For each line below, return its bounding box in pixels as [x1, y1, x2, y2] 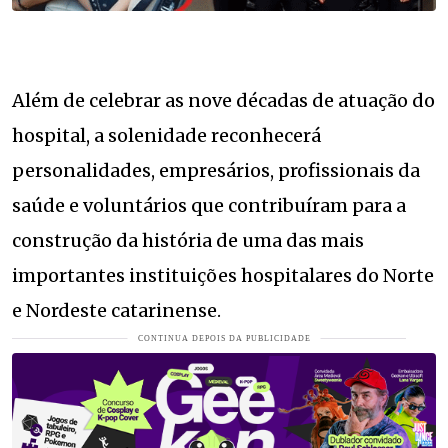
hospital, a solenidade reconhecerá [12, 124, 321, 148]
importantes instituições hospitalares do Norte [12, 264, 434, 288]
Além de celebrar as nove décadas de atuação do [12, 89, 435, 113]
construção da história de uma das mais [12, 229, 364, 253]
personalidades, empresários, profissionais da [12, 159, 420, 183]
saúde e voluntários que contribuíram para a [12, 194, 406, 218]
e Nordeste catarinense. [12, 299, 221, 323]
